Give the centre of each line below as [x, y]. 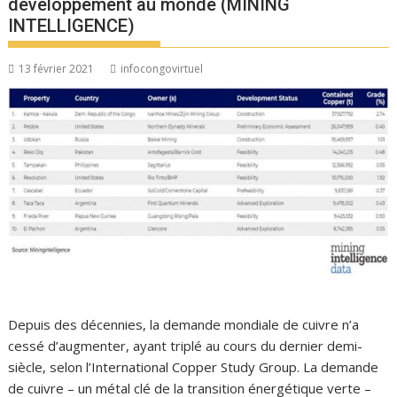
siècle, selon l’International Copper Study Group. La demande [194, 366]
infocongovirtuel [162, 69]
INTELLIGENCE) [72, 26]
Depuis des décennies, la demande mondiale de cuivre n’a [184, 324]
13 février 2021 [57, 69]
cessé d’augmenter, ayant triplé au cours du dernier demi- [186, 345]
